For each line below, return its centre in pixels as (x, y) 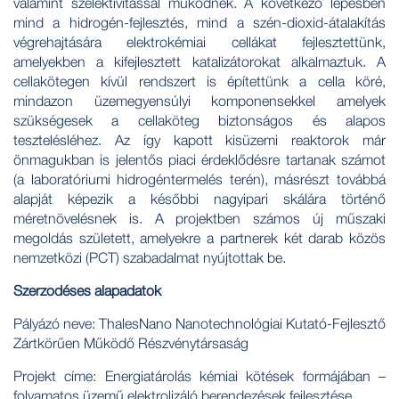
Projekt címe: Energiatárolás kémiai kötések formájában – (199, 376)
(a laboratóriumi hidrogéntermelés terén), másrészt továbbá (199, 179)
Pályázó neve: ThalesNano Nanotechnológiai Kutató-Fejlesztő (199, 323)
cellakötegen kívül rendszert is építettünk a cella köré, (199, 81)
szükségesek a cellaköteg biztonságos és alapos (199, 120)
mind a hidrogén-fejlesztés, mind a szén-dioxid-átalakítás (199, 22)
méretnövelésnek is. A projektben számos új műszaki (199, 218)
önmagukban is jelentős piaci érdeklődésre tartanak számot (199, 159)
